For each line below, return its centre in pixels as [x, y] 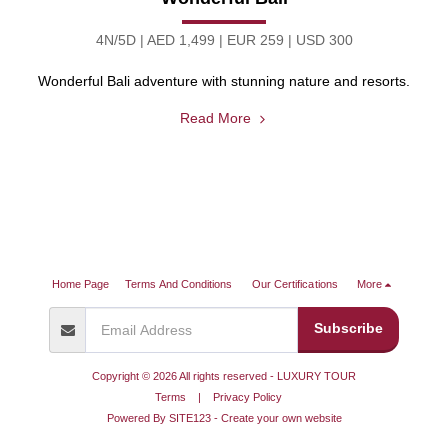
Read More [217, 118]
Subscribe [348, 328]
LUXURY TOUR [316, 375]
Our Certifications [294, 283]
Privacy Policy [247, 396]
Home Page [80, 283]
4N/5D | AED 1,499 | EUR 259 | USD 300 [224, 40]
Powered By [137, 417]
